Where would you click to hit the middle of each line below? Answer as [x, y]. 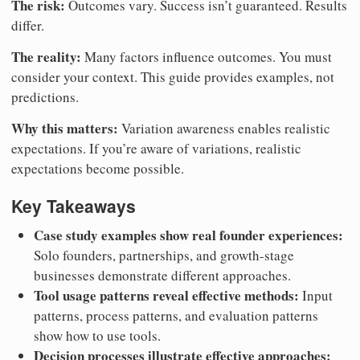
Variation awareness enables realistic [224, 129]
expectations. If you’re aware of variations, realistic [156, 149]
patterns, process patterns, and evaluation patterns [176, 315]
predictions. [45, 97]
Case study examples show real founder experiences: [188, 235]
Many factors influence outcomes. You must [207, 57]
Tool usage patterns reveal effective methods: [166, 295]
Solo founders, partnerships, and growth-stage [164, 255]
